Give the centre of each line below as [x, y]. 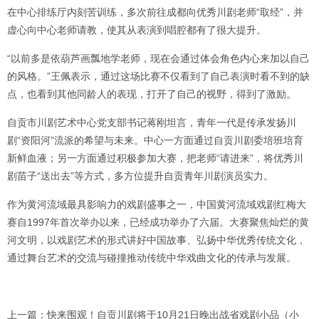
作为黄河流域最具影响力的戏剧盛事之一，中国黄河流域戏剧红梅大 [157, 205]
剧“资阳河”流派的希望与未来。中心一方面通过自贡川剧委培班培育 [155, 141]
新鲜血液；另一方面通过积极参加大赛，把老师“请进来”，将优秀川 [155, 158]
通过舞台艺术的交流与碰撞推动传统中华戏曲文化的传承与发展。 [152, 258]
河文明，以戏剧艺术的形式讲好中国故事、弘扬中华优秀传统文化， [157, 240]
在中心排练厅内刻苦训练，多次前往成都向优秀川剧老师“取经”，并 [155, 12]
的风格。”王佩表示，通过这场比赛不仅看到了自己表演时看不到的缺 [158, 77]
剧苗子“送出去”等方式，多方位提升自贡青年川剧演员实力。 [140, 176]
